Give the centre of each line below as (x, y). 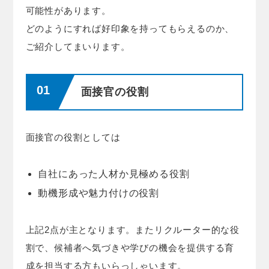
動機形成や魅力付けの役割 (98, 193)
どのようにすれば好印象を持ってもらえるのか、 (130, 28)
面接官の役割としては (73, 137)
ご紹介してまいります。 (78, 46)
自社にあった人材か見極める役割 (114, 174)
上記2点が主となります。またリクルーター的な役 (132, 229)
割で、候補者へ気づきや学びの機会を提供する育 (130, 247)
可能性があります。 (68, 10)
